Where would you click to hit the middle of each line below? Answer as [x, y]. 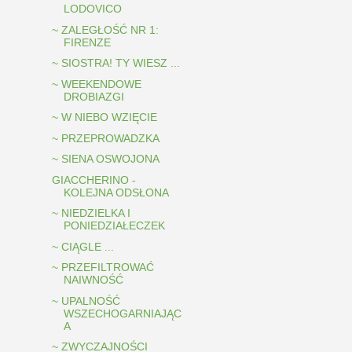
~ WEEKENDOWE [96, 84]
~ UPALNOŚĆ [86, 301]
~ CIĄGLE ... [82, 246]
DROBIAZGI [93, 96]
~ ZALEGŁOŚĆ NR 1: [105, 29]
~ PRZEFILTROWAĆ [103, 268]
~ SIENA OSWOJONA [105, 159]
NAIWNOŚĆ [93, 280]
